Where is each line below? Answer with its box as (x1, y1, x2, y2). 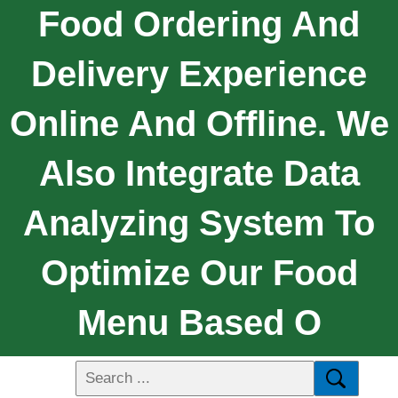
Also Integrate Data (38, 153, 360, 193)
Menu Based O (76, 302, 322, 342)
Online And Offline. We (9, 103, 389, 143)
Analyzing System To (23, 203, 375, 243)
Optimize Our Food (40, 252, 358, 292)
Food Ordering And (38, 4, 360, 44)
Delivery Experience (31, 53, 367, 93)
